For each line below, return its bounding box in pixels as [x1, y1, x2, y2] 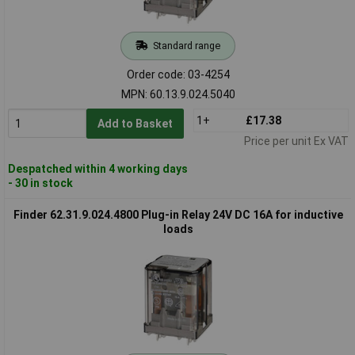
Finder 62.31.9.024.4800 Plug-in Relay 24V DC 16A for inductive [13, 208, 343, 221]
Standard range [152, 39, 220, 52]
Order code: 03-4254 [126, 67, 230, 81]
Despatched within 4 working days [7, 162, 188, 175]
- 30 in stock [7, 176, 73, 189]
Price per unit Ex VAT [243, 134, 349, 147]
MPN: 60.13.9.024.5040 [120, 87, 235, 101]
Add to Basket [97, 116, 173, 130]
